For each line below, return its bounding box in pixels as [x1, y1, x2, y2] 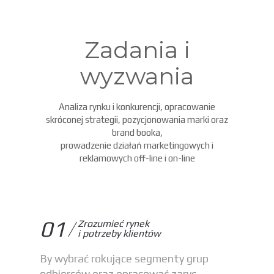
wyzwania [80, 62, 194, 91]
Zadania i [84, 35, 190, 64]
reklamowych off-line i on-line [79, 153, 195, 163]
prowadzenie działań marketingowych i [61, 140, 213, 150]
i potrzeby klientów [78, 228, 161, 239]
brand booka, [111, 127, 163, 138]
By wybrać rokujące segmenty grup [40, 252, 209, 265]
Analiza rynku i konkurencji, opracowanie [59, 102, 215, 112]
